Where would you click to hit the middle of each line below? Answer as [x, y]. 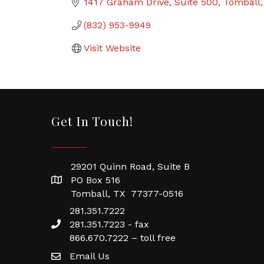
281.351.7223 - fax [109, 224]
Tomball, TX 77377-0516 [127, 194]
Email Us [90, 256]
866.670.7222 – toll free [123, 238]
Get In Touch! [92, 121]
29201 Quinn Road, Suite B [130, 166]
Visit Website [112, 48]
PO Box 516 [95, 180]
